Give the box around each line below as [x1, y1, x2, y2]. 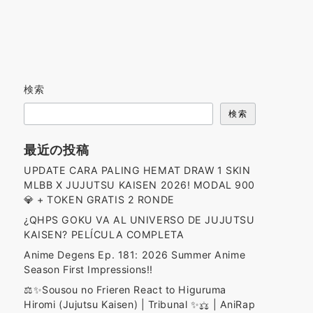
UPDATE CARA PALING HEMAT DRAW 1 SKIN [24, 164, 251, 176]
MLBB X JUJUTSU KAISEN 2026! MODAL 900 [24, 179, 256, 191]
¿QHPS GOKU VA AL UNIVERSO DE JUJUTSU [24, 214, 255, 226]
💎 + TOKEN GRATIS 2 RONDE [24, 194, 175, 205]
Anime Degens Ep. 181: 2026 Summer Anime [24, 249, 246, 261]
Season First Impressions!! [24, 263, 153, 275]
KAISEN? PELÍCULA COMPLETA [24, 228, 184, 240]
